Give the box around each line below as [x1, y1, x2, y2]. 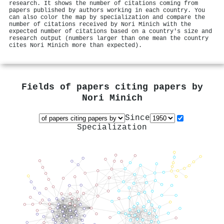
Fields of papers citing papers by [21, 82, 203, 93]
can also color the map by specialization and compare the [9, 13, 205, 21]
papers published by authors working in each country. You [9, 6, 205, 14]
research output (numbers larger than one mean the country [9, 34, 208, 42]
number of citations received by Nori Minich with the [9, 20, 191, 28]
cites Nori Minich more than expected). [9, 41, 142, 49]
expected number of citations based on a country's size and [9, 27, 212, 35]
